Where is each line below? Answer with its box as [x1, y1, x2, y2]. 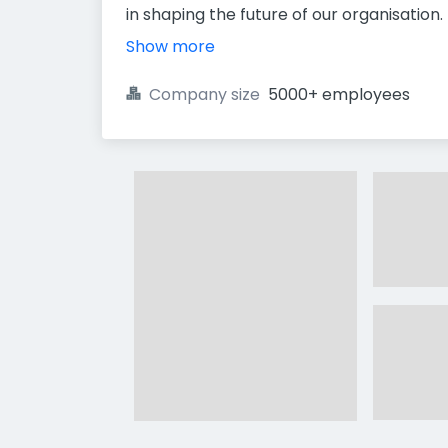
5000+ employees [268, 83, 410, 106]
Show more [126, 35, 215, 58]
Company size [149, 83, 260, 106]
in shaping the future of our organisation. [126, 3, 443, 26]
